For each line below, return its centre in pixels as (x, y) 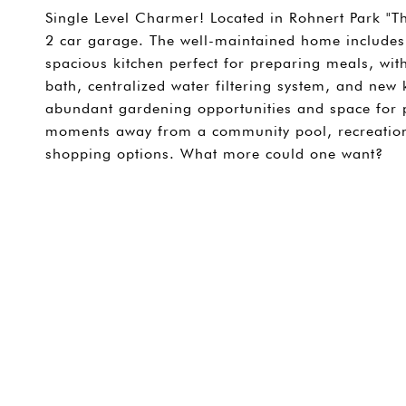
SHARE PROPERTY (151, 200)
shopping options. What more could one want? (214, 154)
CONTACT (359, 200)
